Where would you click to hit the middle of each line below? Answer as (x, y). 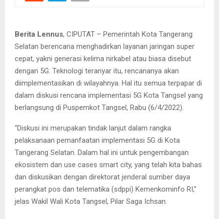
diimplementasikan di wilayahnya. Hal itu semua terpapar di (108, 83)
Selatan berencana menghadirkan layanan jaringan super (105, 46)
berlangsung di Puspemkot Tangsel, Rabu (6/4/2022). (99, 107)
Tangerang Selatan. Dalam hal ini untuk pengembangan (102, 152)
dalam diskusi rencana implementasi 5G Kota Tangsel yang (109, 95)
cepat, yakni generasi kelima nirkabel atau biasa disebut (103, 58)
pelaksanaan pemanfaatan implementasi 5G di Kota (97, 140)
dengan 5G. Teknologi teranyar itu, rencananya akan (97, 71)
